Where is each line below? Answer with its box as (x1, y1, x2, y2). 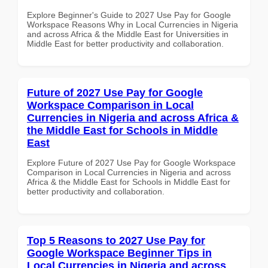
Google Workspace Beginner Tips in (27, 246, 212, 259)
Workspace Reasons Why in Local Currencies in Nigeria (27, 19, 238, 29)
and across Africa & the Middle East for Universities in (27, 29, 229, 39)
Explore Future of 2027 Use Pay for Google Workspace (27, 157, 236, 167)
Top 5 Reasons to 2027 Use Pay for (27, 234, 205, 246)
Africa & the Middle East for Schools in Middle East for (27, 176, 230, 187)
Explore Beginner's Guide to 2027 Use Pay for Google (27, 10, 231, 20)
